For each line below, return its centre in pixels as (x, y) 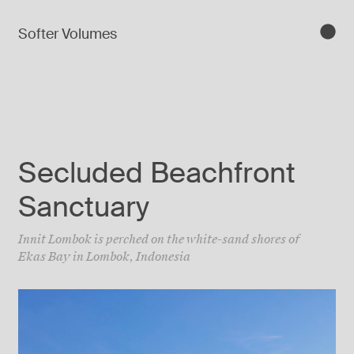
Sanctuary (84, 207)
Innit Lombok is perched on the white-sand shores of (159, 239)
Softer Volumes (68, 34)
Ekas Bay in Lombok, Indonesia (104, 256)
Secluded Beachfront (157, 173)
